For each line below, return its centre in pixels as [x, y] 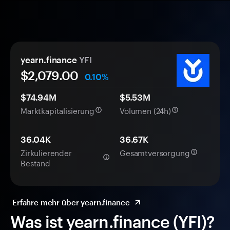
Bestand [35, 162]
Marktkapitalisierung [57, 110]
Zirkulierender [46, 152]
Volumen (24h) [146, 110]
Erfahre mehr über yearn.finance [71, 203]
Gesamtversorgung [155, 152]
